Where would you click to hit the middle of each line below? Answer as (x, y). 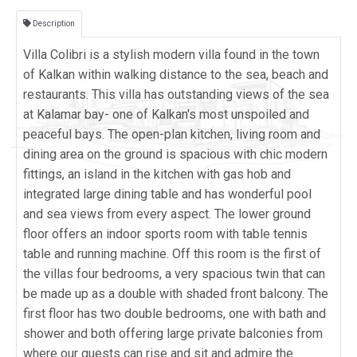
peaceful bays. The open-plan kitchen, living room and (172, 134)
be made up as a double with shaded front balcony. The (176, 293)
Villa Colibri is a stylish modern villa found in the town (171, 54)
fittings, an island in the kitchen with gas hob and (157, 174)
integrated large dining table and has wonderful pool (167, 194)
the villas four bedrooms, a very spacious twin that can (174, 273)
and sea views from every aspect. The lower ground (167, 214)
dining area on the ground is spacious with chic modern (175, 154)
